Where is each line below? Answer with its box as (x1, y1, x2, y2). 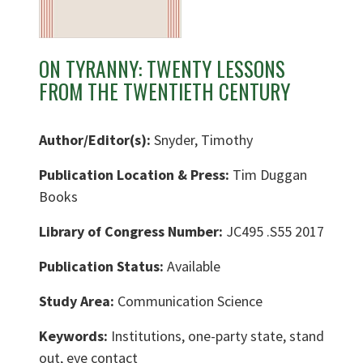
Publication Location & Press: (39, 164, 233, 184)
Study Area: (39, 291, 117, 310)
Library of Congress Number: (39, 221, 226, 241)
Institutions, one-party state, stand (111, 326, 324, 345)
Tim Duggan (233, 164, 307, 184)
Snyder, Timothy (154, 130, 253, 149)
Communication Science (117, 291, 263, 310)
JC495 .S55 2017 (226, 221, 324, 241)
